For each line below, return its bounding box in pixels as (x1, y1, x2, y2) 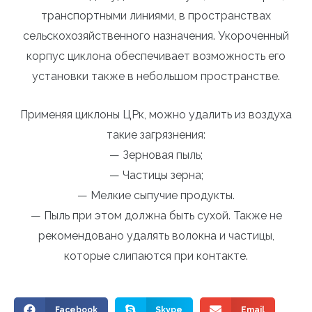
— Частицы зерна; (109, 168, 203, 182)
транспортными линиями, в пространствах (41, 9, 271, 22)
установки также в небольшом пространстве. (32, 70, 280, 83)
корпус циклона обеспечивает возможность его (26, 49, 286, 63)
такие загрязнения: (107, 127, 205, 141)
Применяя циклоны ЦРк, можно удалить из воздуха (20, 107, 292, 121)
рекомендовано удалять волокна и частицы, (38, 228, 274, 242)
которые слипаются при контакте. (64, 249, 248, 263)
